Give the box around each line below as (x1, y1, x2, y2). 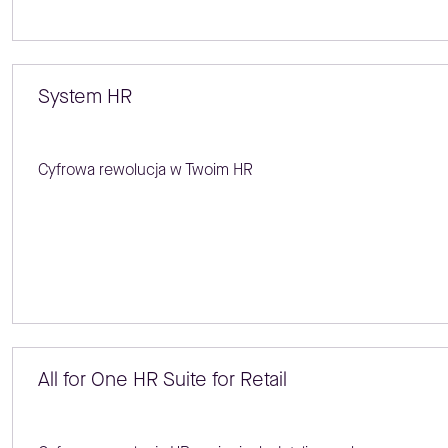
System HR (37, 82, 132, 110)
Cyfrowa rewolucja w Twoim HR (37, 158, 253, 180)
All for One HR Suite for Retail (37, 366, 287, 394)
